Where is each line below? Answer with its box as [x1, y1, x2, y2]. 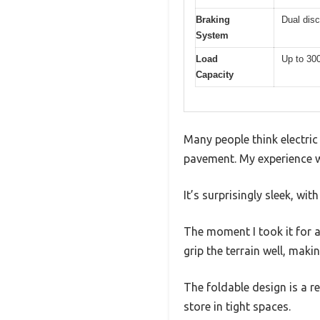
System [196, 29, 229, 41]
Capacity [196, 69, 234, 80]
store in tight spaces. [184, 300, 291, 314]
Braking [196, 14, 230, 25]
